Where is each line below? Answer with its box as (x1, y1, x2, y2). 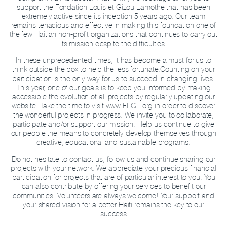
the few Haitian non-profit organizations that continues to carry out (9, 30, 218, 39)
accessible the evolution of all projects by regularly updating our (12, 92, 215, 101)
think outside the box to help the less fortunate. (12, 65, 161, 74)
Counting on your (160, 65, 215, 74)
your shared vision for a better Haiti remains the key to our (23, 200, 204, 209)
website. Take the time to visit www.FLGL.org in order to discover (11, 101, 216, 110)
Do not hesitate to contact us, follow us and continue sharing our (11, 155, 216, 164)
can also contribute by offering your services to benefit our (21, 182, 206, 191)
